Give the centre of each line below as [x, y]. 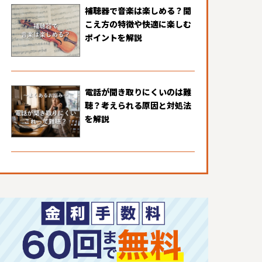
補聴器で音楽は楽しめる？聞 [138, 11]
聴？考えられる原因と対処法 [138, 105]
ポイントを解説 [113, 38]
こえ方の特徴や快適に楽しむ [138, 24]
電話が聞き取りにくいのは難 [138, 92]
